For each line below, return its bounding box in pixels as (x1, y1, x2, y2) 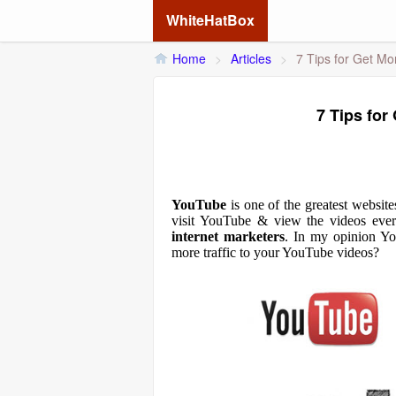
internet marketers (171, 229, 286, 244)
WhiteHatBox (166, 10, 255, 30)
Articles (231, 49, 271, 67)
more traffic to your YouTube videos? (171, 245, 379, 260)
